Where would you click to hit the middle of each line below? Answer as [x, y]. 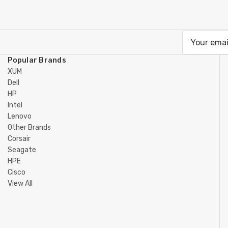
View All [20, 183]
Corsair [19, 139]
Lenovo [20, 116]
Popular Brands [37, 60]
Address [198, 49]
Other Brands [30, 127]
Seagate [22, 150]
